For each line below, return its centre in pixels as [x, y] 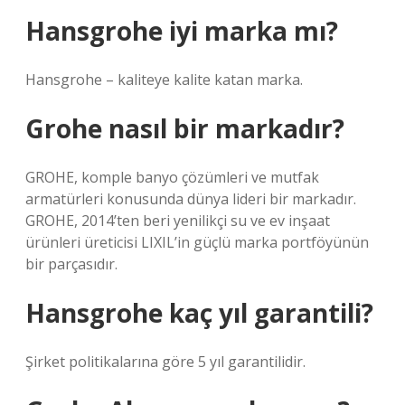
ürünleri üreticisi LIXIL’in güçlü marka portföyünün [197, 242]
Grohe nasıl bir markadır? [185, 128]
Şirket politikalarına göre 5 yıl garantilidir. [165, 362]
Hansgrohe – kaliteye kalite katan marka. [164, 80]
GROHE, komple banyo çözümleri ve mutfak [172, 177]
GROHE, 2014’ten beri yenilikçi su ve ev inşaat [178, 221]
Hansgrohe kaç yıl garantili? [199, 313]
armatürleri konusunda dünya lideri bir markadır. [191, 199]
